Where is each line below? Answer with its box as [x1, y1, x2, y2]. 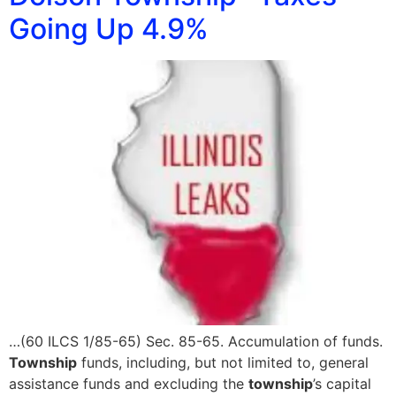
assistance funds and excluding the [9, 375, 248, 393]
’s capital [313, 375, 371, 393]
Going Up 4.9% [9, 11, 209, 47]
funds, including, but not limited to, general [77, 354, 369, 372]
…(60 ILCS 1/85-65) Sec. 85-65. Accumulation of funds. [9, 332, 383, 351]
